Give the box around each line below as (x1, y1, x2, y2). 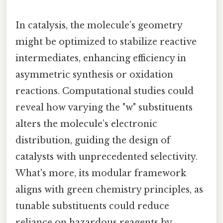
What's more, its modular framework (15, 168, 186, 179)
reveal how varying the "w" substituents (15, 102, 193, 113)
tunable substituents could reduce (15, 201, 169, 212)
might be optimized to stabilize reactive (15, 36, 197, 48)
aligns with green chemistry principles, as (15, 184, 203, 196)
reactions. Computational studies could (15, 86, 194, 97)
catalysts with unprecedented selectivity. (15, 151, 198, 163)
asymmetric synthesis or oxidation (15, 69, 173, 81)
